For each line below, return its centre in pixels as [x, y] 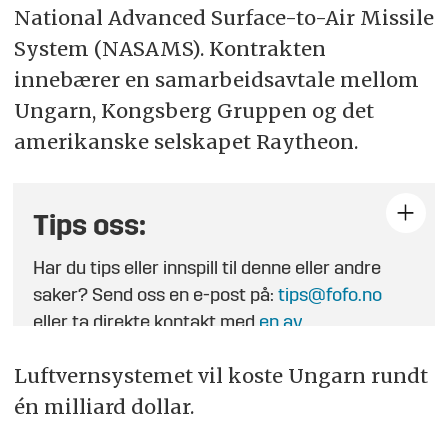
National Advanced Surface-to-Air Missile [223, 18]
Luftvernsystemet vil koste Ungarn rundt [220, 375]
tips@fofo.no [330, 297]
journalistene [86, 351]
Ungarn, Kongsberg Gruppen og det [193, 111]
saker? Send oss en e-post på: [156, 297]
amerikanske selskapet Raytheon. [185, 142]
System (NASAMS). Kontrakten [169, 49]
